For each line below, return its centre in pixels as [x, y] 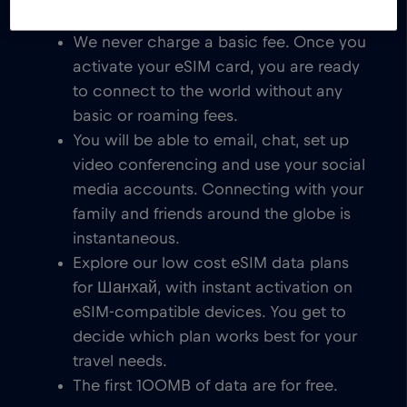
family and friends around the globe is [212, 215]
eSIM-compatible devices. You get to [209, 313]
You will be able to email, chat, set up [211, 141]
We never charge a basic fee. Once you [219, 43]
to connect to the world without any [208, 92]
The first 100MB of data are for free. [205, 387]
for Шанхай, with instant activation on [213, 288]
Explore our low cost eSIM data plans [211, 264]
